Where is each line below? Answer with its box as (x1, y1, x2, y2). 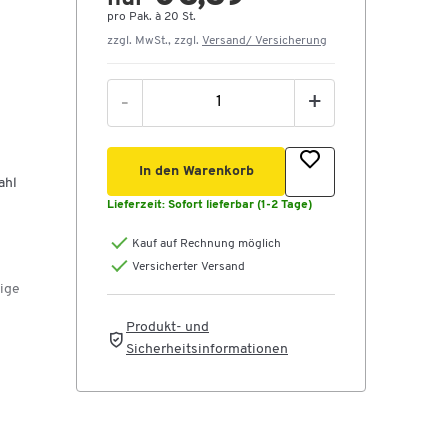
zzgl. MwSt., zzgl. (107, 35, 202, 47)
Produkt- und (126, 320, 209, 336)
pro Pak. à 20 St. (107, 11, 196, 23)
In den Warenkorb (138, 164, 254, 179)
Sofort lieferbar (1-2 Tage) (168, 199, 312, 211)
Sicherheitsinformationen (126, 342, 288, 358)
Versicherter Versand (132, 261, 245, 273)
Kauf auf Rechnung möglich (132, 238, 281, 250)
